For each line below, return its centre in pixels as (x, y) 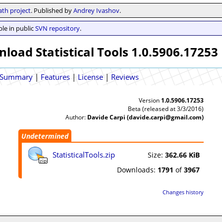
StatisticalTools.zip (84, 155)
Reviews (125, 77)
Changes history (183, 192)
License (90, 77)
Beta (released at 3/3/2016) (166, 109)
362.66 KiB (182, 155)
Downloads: (137, 170)
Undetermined (45, 136)
